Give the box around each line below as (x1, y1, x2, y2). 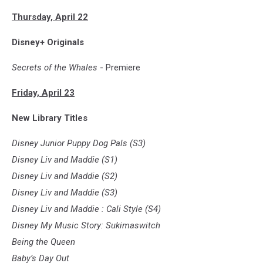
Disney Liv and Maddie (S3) (12, 187, 117, 198)
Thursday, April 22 (12, 12, 88, 23)
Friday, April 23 (12, 87, 75, 99)
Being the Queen (12, 237, 75, 248)
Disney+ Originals (12, 37, 84, 48)
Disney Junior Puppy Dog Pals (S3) (12, 138, 146, 149)
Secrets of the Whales (12, 62, 97, 73)
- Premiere (97, 62, 140, 73)
